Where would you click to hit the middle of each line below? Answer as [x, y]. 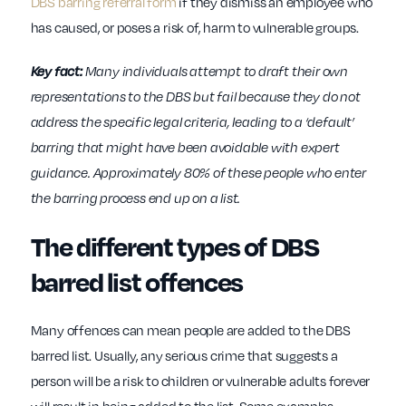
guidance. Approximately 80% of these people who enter [198, 173]
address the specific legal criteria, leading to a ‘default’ [192, 122]
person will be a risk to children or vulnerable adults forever [200, 381]
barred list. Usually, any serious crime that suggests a [184, 356]
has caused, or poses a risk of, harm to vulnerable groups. [196, 28]
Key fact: [56, 71]
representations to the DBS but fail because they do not [195, 97]
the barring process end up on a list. [136, 198]
